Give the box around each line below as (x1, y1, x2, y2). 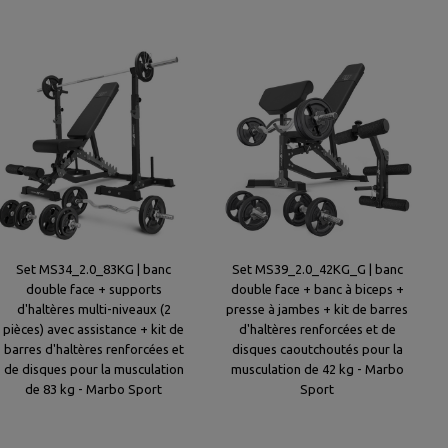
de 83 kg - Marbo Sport (25, 382, 163, 396)
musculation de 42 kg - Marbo (230, 362, 404, 376)
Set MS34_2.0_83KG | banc (16, 262, 172, 276)
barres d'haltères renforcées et (3, 342, 184, 356)
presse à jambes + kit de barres (226, 302, 409, 316)
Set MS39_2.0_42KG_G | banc (231, 262, 403, 276)
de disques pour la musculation (3, 362, 184, 376)
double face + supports (25, 282, 162, 296)
